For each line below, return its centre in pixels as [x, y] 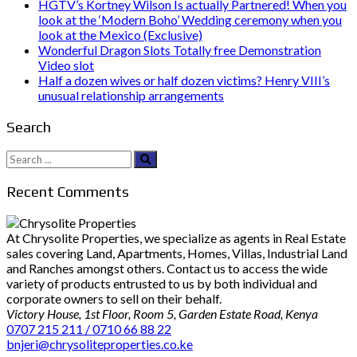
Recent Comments [68, 192]
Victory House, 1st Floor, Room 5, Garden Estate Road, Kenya [162, 314]
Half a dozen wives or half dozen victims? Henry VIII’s [184, 80]
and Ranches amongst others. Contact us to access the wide [167, 269]
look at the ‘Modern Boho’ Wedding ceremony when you [190, 20]
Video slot [66, 65]
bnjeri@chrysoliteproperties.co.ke [100, 344]
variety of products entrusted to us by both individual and [162, 284]
